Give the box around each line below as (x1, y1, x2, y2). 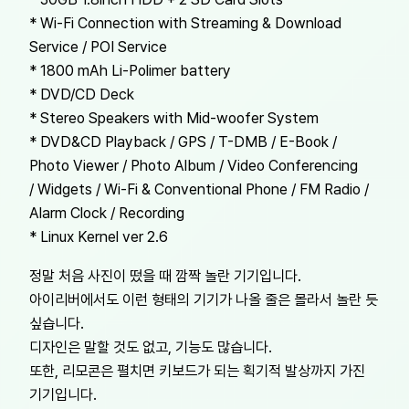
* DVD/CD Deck (29, 85, 134, 104)
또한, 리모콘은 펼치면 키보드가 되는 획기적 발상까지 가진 (29, 361, 365, 380)
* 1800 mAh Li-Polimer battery (29, 61, 231, 80)
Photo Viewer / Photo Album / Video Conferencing (29, 156, 358, 175)
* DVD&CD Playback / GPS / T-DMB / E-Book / (29, 132, 337, 152)
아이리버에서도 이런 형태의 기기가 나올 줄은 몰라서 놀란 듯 (29, 289, 378, 309)
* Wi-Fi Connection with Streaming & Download (29, 14, 341, 33)
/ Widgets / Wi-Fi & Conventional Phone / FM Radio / (29, 180, 369, 199)
